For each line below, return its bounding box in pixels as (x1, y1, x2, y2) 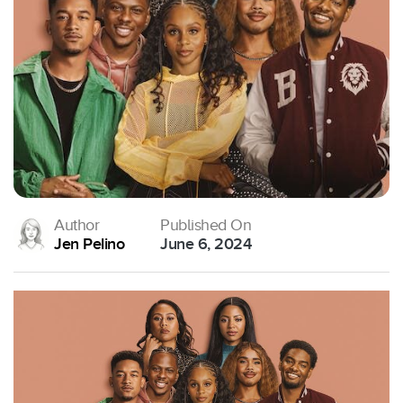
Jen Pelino (54, 235, 124, 255)
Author (54, 216, 99, 235)
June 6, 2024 (160, 235, 251, 255)
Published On (160, 216, 251, 235)
